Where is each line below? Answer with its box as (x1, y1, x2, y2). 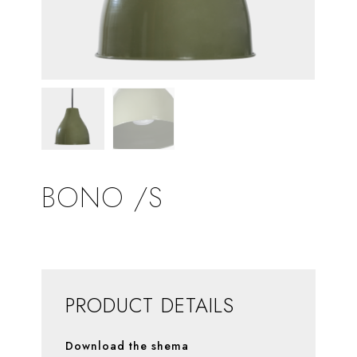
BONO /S (41, 178, 164, 218)
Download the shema (65, 338, 190, 355)
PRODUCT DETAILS (65, 291, 235, 320)
